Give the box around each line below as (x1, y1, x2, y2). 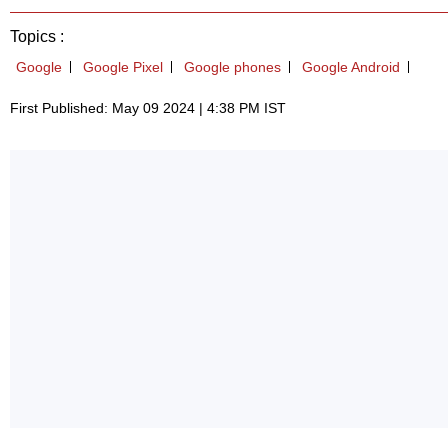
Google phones (184, 59, 281, 76)
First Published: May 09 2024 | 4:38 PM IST (10, 100, 286, 117)
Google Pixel (83, 59, 163, 76)
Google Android (302, 59, 400, 76)
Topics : (10, 28, 64, 46)
